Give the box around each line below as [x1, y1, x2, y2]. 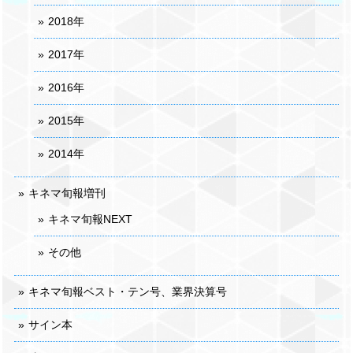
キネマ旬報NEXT [48, 213, 132, 226]
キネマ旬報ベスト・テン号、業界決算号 [28, 285, 227, 299]
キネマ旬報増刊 [28, 187, 106, 200]
